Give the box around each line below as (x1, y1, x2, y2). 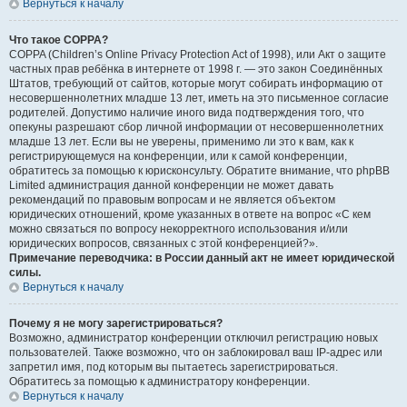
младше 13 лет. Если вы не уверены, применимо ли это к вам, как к (9, 135, 353, 148)
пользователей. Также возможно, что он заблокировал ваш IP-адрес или (9, 346, 382, 359)
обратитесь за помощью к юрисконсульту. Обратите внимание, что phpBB (9, 164, 390, 177)
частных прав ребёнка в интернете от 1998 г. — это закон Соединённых (9, 63, 382, 75)
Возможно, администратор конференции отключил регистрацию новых (9, 332, 378, 344)
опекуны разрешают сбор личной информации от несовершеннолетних (9, 121, 383, 134)
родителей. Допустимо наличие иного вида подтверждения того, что (9, 106, 364, 119)
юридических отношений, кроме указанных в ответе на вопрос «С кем (9, 208, 371, 221)
